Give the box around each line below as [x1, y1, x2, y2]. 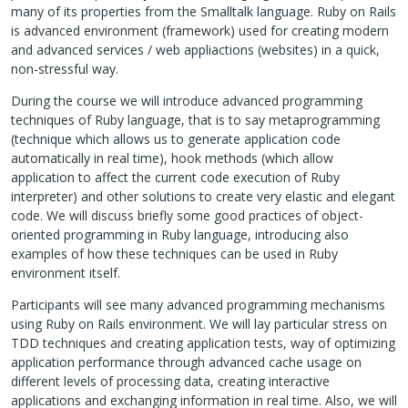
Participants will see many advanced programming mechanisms [11, 295, 385, 313]
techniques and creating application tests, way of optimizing [39, 333, 395, 352]
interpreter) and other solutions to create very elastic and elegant [11, 187, 395, 205]
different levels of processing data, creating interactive [11, 372, 330, 390]
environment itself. [11, 263, 120, 281]
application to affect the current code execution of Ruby [11, 168, 340, 186]
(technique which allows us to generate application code [11, 129, 341, 148]
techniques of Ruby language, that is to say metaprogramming [11, 110, 380, 128]
